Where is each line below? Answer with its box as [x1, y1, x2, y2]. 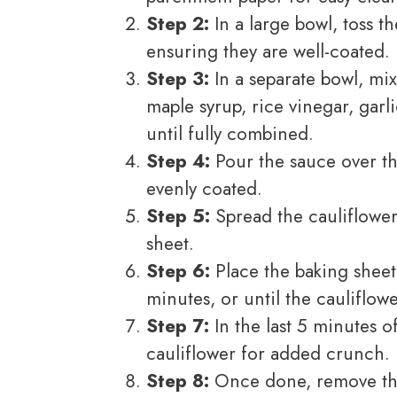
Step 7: [146, 313, 209, 340]
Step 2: [146, 11, 209, 38]
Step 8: [146, 368, 209, 395]
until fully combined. [146, 121, 314, 148]
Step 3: [146, 66, 209, 93]
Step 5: [146, 203, 210, 230]
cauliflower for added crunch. [146, 340, 390, 368]
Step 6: [146, 258, 210, 285]
